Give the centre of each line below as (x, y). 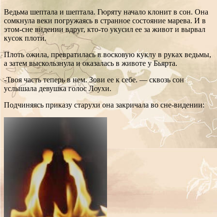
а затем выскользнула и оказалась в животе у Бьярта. (91, 63)
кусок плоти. (25, 38)
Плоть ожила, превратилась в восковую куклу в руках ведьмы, (108, 54)
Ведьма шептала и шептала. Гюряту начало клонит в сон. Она (106, 12)
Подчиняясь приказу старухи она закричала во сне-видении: (104, 105)
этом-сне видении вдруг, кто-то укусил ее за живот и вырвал (105, 29)
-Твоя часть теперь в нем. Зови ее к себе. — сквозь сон (94, 79)
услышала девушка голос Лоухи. (58, 88)
